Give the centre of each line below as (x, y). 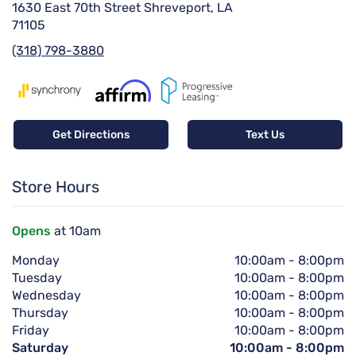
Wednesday (46, 295)
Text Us (265, 134)
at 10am (76, 230)
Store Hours (56, 186)
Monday (36, 260)
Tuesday (37, 277)
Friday (31, 330)
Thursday (40, 312)
